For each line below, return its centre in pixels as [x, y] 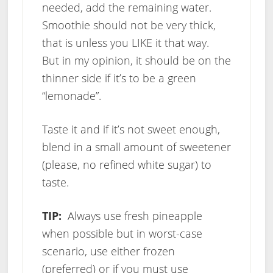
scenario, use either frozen [108, 251]
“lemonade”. [71, 96]
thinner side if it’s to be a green [119, 78]
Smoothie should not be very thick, [129, 25]
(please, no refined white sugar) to [126, 165]
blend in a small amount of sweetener [136, 147]
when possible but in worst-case [122, 234]
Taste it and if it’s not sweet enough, [131, 129]
